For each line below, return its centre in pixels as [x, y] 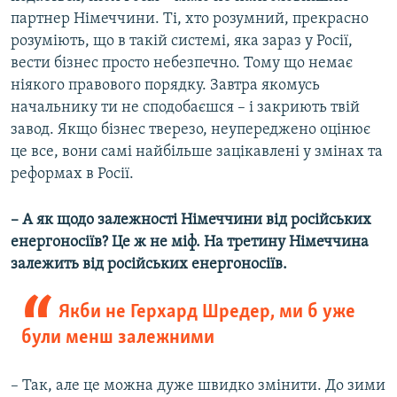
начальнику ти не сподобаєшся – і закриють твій [185, 108]
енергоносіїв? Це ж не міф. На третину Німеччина [190, 243]
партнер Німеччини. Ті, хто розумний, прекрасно [190, 19]
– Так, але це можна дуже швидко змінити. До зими [198, 386]
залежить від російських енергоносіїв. [149, 265]
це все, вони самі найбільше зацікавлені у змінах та [197, 152]
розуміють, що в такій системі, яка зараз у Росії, [182, 42]
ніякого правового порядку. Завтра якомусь [165, 86]
